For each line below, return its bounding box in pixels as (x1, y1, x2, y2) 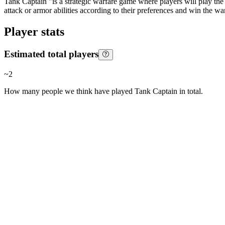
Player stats (4, 25, 64, 39)
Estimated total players (4, 49, 98, 60)
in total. (177, 86, 203, 95)
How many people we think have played (4, 86, 135, 95)
